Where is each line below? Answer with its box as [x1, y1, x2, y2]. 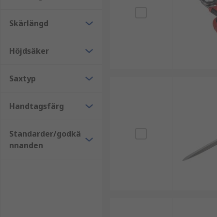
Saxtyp [9, 73, 36, 84]
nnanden [9, 140, 43, 151]
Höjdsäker [9, 46, 49, 56]
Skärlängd [9, 18, 48, 29]
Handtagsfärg [9, 101, 64, 111]
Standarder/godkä [9, 128, 81, 139]
